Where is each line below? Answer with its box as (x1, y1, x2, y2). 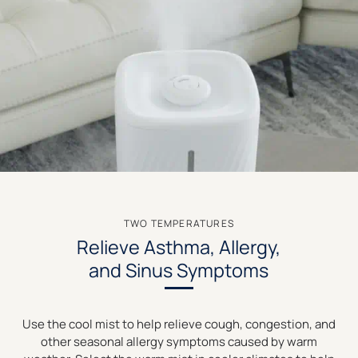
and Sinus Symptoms (89, 257, 269, 284)
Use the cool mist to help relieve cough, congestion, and (22, 315, 336, 332)
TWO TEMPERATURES (123, 217, 235, 231)
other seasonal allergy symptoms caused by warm (41, 332, 317, 350)
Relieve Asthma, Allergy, (77, 234, 281, 261)
